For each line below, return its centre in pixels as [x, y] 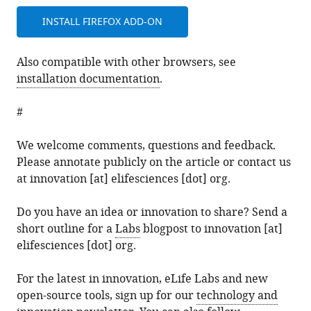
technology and [237, 296]
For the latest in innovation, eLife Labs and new [143, 279]
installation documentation [89, 79]
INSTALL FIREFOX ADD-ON [103, 22]
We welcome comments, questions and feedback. [146, 146]
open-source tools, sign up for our [107, 296]
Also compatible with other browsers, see [127, 62]
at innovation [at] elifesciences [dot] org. [124, 179]
